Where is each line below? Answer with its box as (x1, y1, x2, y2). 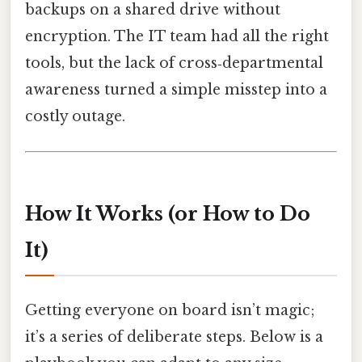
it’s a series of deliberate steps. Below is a (25, 328, 323, 347)
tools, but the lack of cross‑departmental (25, 53, 323, 72)
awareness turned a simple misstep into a (25, 80, 327, 99)
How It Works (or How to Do (25, 201, 310, 225)
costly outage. (25, 107, 125, 125)
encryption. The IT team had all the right (25, 27, 329, 45)
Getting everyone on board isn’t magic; (25, 301, 315, 320)
